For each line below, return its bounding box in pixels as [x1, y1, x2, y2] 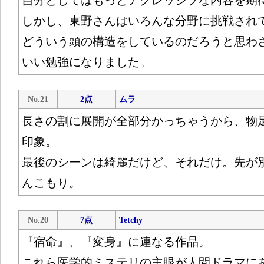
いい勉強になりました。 [21, 55, 151, 68]
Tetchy [118, 216, 143, 225]
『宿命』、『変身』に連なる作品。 [21, 235, 210, 248]
